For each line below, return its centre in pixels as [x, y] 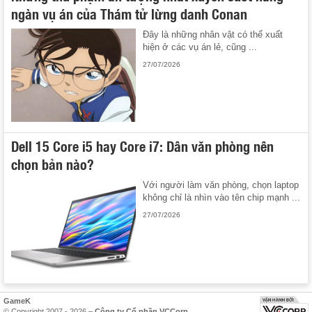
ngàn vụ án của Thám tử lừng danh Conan [129, 13]
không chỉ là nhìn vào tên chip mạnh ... [222, 198]
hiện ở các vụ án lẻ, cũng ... [200, 47]
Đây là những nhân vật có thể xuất [213, 34]
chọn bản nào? [53, 164]
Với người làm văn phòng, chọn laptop [221, 185]
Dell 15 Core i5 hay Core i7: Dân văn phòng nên [142, 146]
